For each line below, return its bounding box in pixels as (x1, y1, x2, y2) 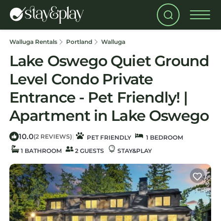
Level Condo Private (9, 70, 153, 88)
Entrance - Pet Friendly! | (9, 88, 187, 107)
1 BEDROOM (143, 134, 183, 141)
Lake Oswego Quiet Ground (9, 52, 210, 70)
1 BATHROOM (19, 147, 62, 154)
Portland (66, 38, 92, 45)
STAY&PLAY (116, 147, 152, 154)
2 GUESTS (74, 147, 104, 154)
